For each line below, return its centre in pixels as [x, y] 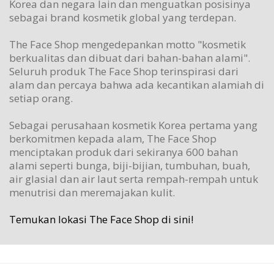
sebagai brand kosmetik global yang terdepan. [124, 17]
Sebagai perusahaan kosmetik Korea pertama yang [133, 125]
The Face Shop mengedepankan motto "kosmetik [128, 44]
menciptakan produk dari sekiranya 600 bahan [124, 152]
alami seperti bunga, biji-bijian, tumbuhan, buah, [130, 165]
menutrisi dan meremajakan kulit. [93, 192]
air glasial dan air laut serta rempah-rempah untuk [134, 179]
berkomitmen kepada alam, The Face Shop [113, 138]
